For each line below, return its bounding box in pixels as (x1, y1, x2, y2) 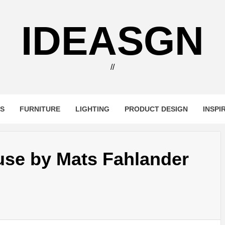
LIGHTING (75, 105, 109, 113)
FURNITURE (19, 105, 60, 113)
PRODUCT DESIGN (124, 105, 188, 113)
